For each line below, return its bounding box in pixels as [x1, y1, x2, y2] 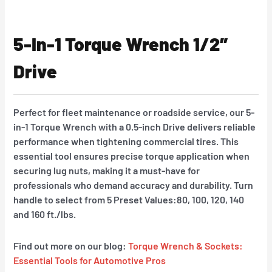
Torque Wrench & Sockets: [128, 240, 243, 252]
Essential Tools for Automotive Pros [13, 254, 166, 267]
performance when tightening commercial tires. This [13, 135, 239, 148]
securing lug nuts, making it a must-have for [13, 165, 200, 177]
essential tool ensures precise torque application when [13, 150, 250, 162]
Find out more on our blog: [13, 240, 129, 252]
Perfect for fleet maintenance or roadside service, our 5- [13, 106, 255, 118]
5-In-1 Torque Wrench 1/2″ [13, 33, 229, 55]
